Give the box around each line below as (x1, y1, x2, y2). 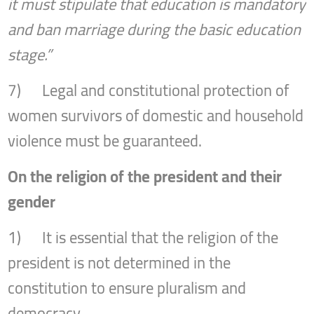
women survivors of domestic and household (8, 100, 304, 130)
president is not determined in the (8, 247, 231, 278)
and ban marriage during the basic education (8, 14, 301, 44)
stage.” (8, 39, 53, 69)
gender (8, 186, 56, 217)
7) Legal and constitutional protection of (8, 75, 289, 105)
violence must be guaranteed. (8, 125, 203, 156)
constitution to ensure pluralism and (8, 273, 247, 303)
